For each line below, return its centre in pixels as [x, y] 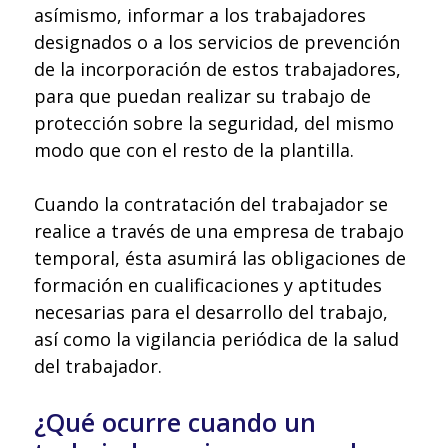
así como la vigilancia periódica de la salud [216, 339]
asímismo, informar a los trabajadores [200, 15]
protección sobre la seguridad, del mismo [214, 123]
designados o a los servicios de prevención [217, 42]
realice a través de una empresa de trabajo [219, 231]
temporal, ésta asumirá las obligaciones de [220, 258]
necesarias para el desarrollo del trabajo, [211, 312]
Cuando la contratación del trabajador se [211, 204]
